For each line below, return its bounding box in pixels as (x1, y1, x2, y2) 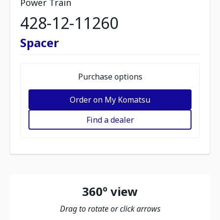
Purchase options (78, 71, 142, 82)
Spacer (20, 34, 59, 51)
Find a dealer (86, 114, 134, 125)
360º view (82, 183, 138, 199)
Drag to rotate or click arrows (59, 203, 161, 214)
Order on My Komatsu (70, 94, 150, 105)
